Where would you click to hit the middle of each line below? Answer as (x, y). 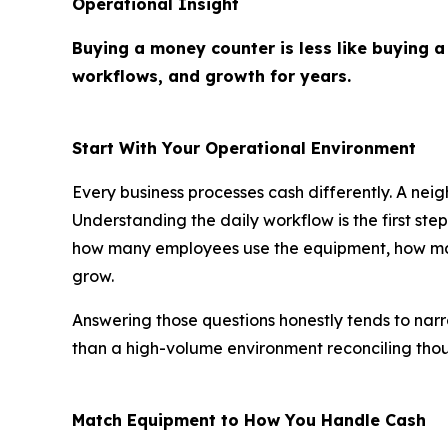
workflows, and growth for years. (211, 76)
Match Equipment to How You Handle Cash (249, 420)
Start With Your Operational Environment (244, 148)
